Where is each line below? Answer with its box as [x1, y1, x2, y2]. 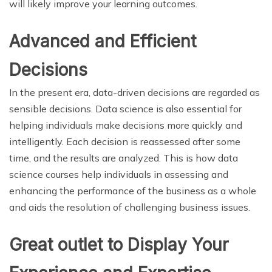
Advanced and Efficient [9, 30, 196, 52]
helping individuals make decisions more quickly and [9, 118, 242, 131]
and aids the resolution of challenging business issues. [9, 200, 250, 213]
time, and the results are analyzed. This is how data [9, 151, 238, 164]
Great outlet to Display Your [9, 234, 228, 255]
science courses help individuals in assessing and [9, 168, 228, 180]
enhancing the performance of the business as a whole [9, 184, 256, 197]
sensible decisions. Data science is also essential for [9, 102, 242, 115]
